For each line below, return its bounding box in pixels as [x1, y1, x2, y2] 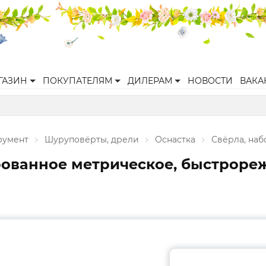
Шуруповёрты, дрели [45, 134, 139, 145]
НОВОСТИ [188, 75, 233, 86]
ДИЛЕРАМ [128, 75, 172, 86]
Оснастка [155, 134, 195, 145]
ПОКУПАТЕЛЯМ [43, 75, 112, 86]
